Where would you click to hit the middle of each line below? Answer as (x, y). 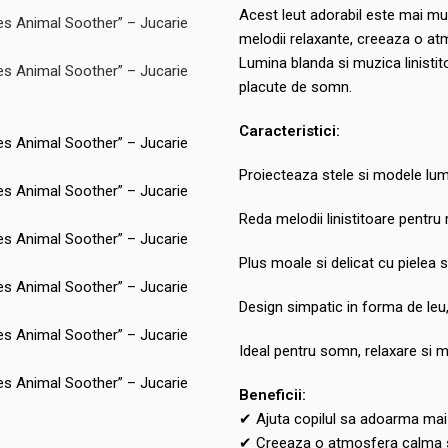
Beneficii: (272, 395)
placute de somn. (295, 87)
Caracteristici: (289, 131)
